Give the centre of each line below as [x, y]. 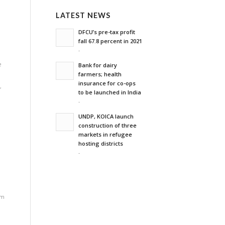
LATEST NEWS [83, 15]
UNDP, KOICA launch [106, 116]
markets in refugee [105, 134]
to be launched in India [110, 92]
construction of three [108, 125]
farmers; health [100, 74]
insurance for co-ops [107, 83]
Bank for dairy [98, 65]
